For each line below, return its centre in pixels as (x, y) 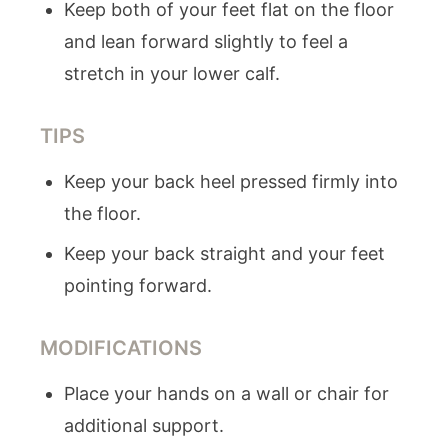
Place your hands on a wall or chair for (226, 393)
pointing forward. (138, 285)
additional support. (144, 425)
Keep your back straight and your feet (224, 253)
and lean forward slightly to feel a (206, 41)
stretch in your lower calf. (172, 73)
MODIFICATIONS (121, 348)
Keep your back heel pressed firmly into (231, 181)
